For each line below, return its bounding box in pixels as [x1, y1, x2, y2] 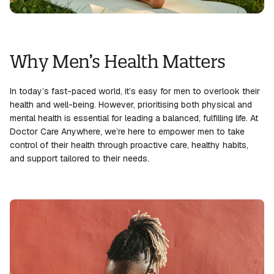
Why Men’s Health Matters [10, 51, 226, 73]
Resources [54, 28, 100, 39]
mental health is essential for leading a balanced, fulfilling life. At [10, 113, 258, 124]
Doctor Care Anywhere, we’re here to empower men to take [10, 126, 245, 138]
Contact [20, 28, 54, 39]
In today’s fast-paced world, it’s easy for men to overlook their [10, 86, 260, 97]
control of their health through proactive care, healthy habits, [10, 139, 248, 151]
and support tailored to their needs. [10, 153, 149, 165]
